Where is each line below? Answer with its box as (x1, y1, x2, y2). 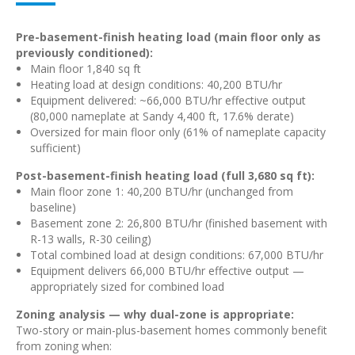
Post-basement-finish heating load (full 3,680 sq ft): (16, 168, 315, 183)
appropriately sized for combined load (30, 279, 224, 294)
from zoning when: (16, 338, 112, 353)
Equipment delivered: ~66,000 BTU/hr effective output (30, 93, 306, 108)
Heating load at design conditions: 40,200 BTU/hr (30, 77, 282, 92)
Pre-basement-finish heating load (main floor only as (16, 29, 321, 44)
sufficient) (30, 140, 81, 155)
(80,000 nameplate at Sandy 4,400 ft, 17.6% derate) (30, 109, 294, 124)
